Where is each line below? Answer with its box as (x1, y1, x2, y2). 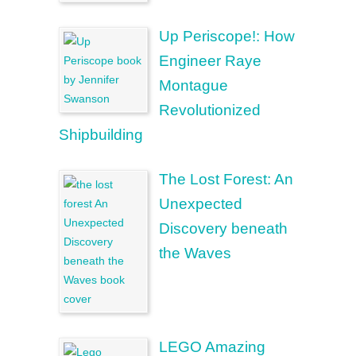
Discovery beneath (159, 220, 288, 237)
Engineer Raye (159, 52, 261, 69)
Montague (159, 77, 228, 94)
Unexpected (159, 195, 242, 212)
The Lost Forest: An (159, 171, 293, 188)
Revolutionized (159, 102, 261, 118)
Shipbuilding (59, 126, 143, 143)
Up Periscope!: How (159, 28, 295, 44)
